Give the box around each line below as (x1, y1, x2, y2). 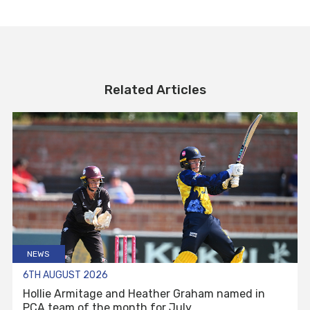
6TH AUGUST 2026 (23, 268, 108, 281)
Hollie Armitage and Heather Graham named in (23, 286, 265, 300)
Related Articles (104, 82, 206, 98)
